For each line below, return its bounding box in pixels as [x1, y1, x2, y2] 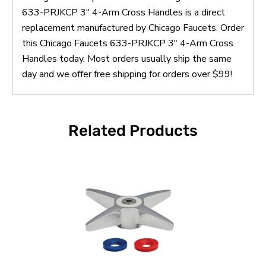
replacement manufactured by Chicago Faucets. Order [22, 21, 244, 34]
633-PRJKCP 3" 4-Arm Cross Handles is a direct [22, 5, 225, 19]
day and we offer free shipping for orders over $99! [22, 67, 232, 81]
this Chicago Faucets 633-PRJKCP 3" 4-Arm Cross [22, 36, 233, 50]
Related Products [68, 121, 198, 140]
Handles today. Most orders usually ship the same [22, 52, 232, 65]
